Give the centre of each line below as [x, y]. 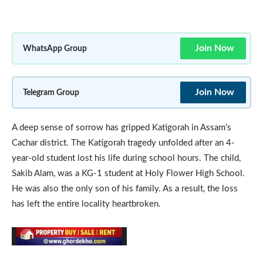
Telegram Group [51, 92]
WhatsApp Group [55, 48]
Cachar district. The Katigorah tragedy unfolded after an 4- [123, 143]
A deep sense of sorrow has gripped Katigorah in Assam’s [122, 127]
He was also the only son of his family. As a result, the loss [125, 188]
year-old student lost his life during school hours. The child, [126, 158]
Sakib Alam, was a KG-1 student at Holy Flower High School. [128, 173]
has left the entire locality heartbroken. [86, 204]
